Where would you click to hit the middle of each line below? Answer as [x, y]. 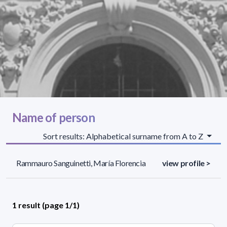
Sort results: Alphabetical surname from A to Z [124, 136]
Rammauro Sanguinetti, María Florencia [81, 163]
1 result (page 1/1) [46, 205]
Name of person [53, 117]
